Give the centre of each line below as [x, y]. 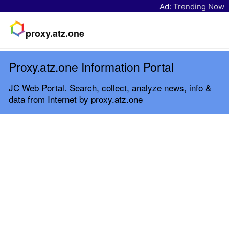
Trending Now [199, 6]
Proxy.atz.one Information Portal [91, 66]
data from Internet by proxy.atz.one [76, 99]
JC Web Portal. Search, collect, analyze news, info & [110, 87]
